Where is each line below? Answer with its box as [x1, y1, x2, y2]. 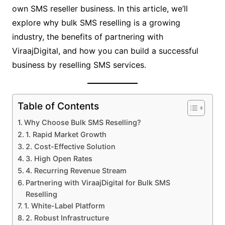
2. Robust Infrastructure [25, 213, 109, 222]
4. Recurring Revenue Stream [25, 166, 127, 175]
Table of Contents [17, 100, 99, 113]
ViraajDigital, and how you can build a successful [12, 46, 198, 56]
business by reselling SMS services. [12, 60, 146, 70]
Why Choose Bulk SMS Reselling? [24, 118, 141, 127]
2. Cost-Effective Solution [25, 142, 116, 151]
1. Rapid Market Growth [25, 130, 106, 139]
